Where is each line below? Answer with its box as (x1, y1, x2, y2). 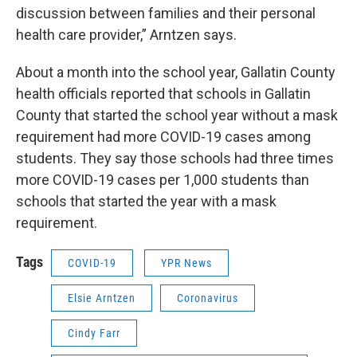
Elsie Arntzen (68, 292, 135, 304)
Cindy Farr (68, 327, 120, 339)
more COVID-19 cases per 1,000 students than (16, 171, 309, 188)
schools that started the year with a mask (16, 193, 277, 210)
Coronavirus (177, 292, 238, 304)
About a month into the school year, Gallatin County (16, 64, 335, 80)
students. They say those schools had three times (16, 150, 334, 167)
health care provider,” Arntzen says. (16, 26, 237, 43)
